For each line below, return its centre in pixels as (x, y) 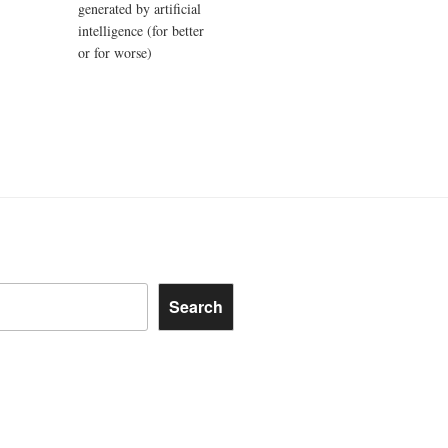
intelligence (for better (141, 31)
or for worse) (115, 53)
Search (196, 307)
